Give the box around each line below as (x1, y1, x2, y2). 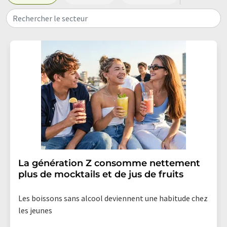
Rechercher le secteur (13, 13, 88, 23)
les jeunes (18, 205, 52, 215)
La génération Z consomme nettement (18, 157, 200, 169)
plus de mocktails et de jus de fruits (18, 168, 183, 180)
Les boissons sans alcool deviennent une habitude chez (18, 193, 208, 203)
